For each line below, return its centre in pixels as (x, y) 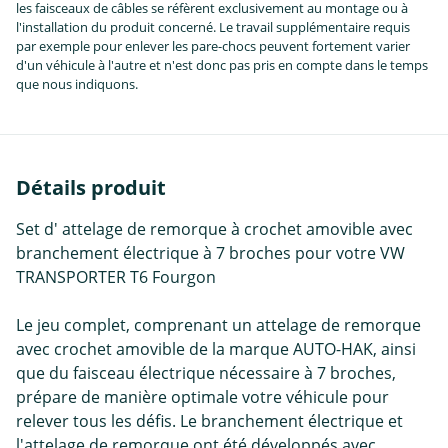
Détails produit (91, 187)
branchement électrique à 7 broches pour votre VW (210, 252)
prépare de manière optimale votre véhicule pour (202, 396)
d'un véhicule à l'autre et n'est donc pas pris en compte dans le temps (222, 64)
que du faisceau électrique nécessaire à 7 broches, (206, 372)
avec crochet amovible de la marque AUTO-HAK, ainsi (216, 348)
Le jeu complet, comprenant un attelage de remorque (218, 324)
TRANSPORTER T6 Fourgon (116, 276)
